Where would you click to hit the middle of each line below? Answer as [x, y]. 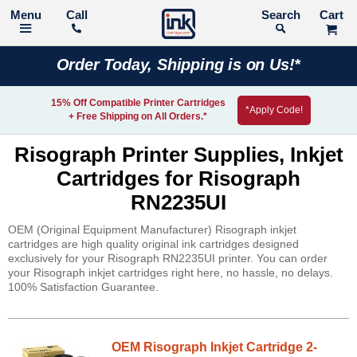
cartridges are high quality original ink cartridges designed [153, 244]
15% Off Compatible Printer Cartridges [138, 103]
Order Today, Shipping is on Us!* [178, 65]
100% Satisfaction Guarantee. [83, 287]
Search [317, 15]
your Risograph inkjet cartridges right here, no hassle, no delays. [171, 273]
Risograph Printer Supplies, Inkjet [178, 155]
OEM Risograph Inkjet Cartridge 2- [214, 347]
